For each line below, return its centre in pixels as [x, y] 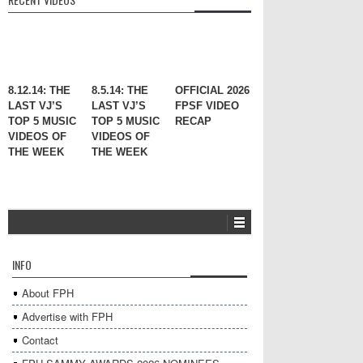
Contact [40, 340]
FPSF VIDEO [207, 106]
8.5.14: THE [120, 91]
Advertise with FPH [67, 317]
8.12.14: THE [39, 91]
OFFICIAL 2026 [212, 91]
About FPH [48, 293]
